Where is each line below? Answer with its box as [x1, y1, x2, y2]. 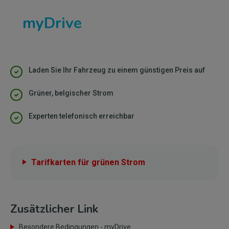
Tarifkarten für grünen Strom [31, 157, 145, 167]
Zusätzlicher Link [10, 201, 98, 217]
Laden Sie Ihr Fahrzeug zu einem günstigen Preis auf [29, 66, 205, 74]
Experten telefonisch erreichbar [29, 112, 134, 120]
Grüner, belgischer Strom [29, 89, 113, 97]
